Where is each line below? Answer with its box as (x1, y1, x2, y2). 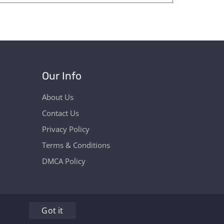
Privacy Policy (41, 124, 89, 134)
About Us (41, 92, 73, 102)
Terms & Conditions (41, 140, 110, 150)
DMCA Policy (41, 156, 85, 166)
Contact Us (41, 108, 79, 118)
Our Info (41, 69, 81, 82)
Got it (41, 205, 63, 216)
